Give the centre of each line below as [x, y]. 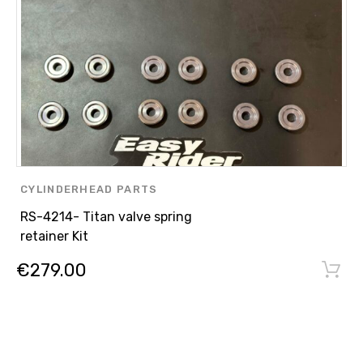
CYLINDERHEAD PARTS [89, 190]
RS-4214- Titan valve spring [106, 217]
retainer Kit [54, 237]
